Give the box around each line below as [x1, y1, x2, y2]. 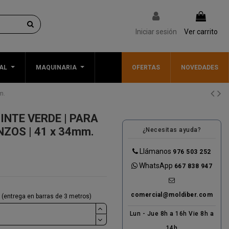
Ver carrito [184, 27, 218, 36]
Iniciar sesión [135, 27, 177, 36]
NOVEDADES [181, 63, 218, 71]
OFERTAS [132, 63, 160, 71]
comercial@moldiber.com [131, 191, 213, 199]
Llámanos [138, 147, 173, 156]
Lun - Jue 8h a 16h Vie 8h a [129, 210, 214, 218]
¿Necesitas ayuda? [142, 126, 201, 133]
